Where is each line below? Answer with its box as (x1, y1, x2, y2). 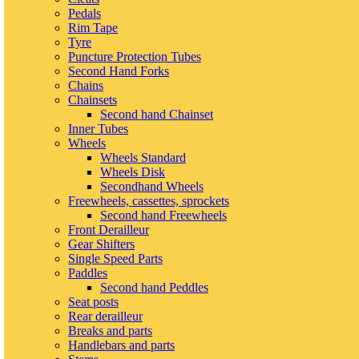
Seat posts (68, 295, 119, 309)
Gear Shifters (68, 237, 135, 252)
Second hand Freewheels (100, 208, 227, 223)
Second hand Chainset (100, 107, 213, 122)
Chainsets (68, 93, 117, 107)
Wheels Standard (100, 151, 186, 165)
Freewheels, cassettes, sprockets (68, 194, 229, 208)
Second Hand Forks (68, 64, 169, 79)
